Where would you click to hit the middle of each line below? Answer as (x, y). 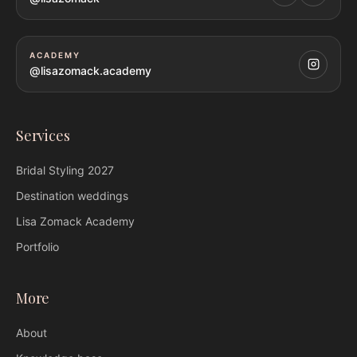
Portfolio (37, 247)
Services (43, 136)
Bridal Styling (50, 171)
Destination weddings (72, 196)
